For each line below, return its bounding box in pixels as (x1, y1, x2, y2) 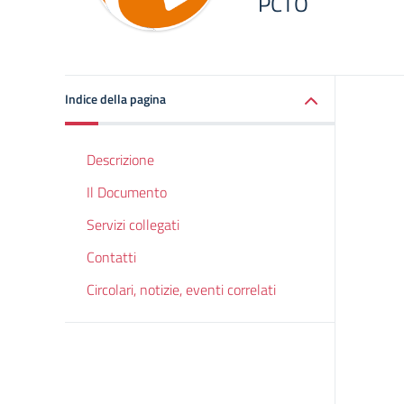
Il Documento (87, 181, 167, 203)
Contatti (87, 246, 136, 268)
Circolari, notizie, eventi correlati (87, 279, 276, 300)
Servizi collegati (87, 214, 179, 235)
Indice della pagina (65, 89, 166, 108)
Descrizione (87, 149, 154, 170)
